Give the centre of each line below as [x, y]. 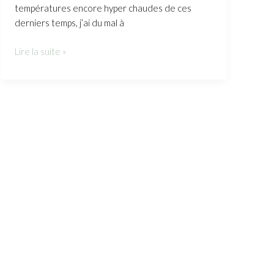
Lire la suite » [40, 51]
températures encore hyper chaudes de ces [103, 8]
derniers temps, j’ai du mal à [69, 23]
